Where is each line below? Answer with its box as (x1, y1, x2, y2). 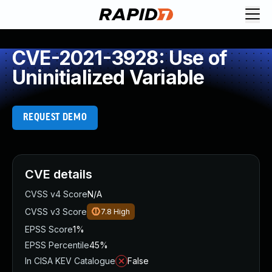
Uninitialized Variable (12, 66, 205, 89)
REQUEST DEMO (22, 112, 87, 123)
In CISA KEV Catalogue (25, 256, 115, 266)
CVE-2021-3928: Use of (12, 46, 228, 70)
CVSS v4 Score (25, 189, 87, 199)
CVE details (25, 167, 92, 182)
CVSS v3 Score (25, 206, 87, 217)
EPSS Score (25, 224, 73, 234)
